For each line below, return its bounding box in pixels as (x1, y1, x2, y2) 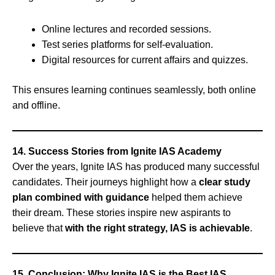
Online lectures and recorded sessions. (42, 23, 211, 34)
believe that (12, 222, 65, 233)
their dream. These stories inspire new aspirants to (12, 207, 231, 218)
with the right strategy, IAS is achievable (65, 222, 250, 233)
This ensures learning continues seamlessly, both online (12, 84, 256, 95)
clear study (199, 176, 250, 187)
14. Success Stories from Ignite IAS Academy (12, 145, 222, 157)
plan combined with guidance (12, 192, 149, 203)
